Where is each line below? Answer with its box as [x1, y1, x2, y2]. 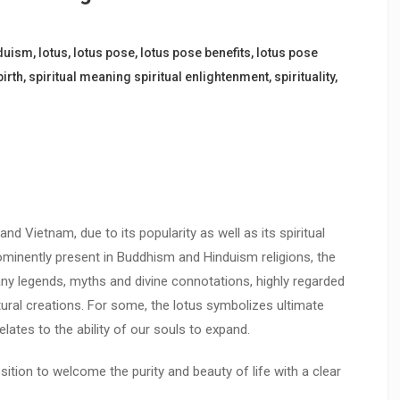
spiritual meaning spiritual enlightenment [29, 70, 269, 84]
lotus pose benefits [140, 46, 251, 60]
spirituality [274, 70, 335, 84]
